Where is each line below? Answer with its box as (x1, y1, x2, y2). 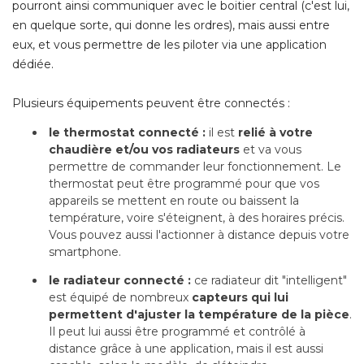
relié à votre (238, 124, 313, 140)
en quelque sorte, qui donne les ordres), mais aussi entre (12, 17, 330, 32)
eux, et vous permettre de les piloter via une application (12, 37, 327, 52)
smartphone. (49, 244, 121, 259)
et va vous (240, 141, 301, 157)
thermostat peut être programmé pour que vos (49, 175, 319, 191)
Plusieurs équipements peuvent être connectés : (12, 95, 290, 110)
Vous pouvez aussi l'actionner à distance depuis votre (49, 227, 349, 242)
